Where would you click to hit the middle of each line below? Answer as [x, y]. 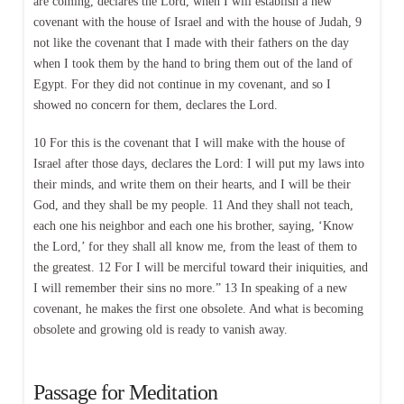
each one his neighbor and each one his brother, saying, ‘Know [193, 225]
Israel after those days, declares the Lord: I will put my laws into [198, 163]
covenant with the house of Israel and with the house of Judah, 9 [197, 23]
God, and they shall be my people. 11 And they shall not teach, [193, 205]
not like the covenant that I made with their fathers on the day [191, 43]
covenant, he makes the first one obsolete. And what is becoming [198, 308]
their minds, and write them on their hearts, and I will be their [192, 184]
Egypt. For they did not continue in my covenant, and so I [182, 85]
